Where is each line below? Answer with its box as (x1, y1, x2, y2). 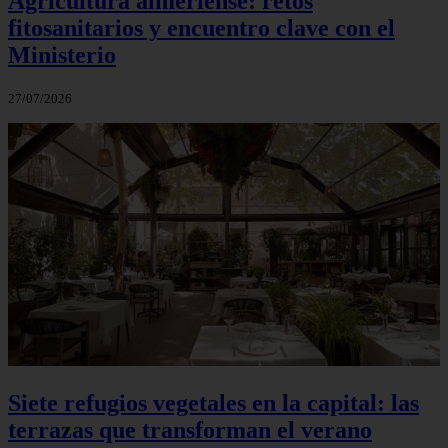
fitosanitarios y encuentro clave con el (8, 15, 395, 42)
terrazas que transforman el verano (8, 417, 372, 444)
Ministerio (8, 42, 116, 69)
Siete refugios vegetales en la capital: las (8, 390, 419, 417)
